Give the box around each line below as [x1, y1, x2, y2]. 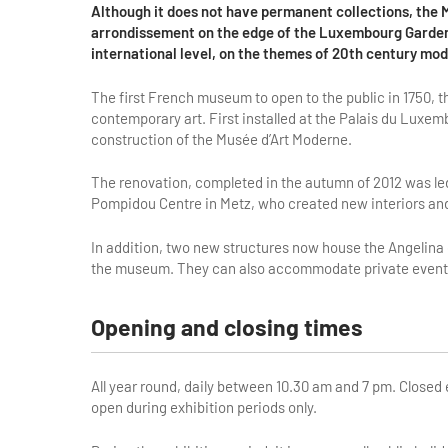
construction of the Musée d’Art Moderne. [90, 129, 352, 148]
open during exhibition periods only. [90, 398, 317, 416]
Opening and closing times [90, 313, 363, 341]
